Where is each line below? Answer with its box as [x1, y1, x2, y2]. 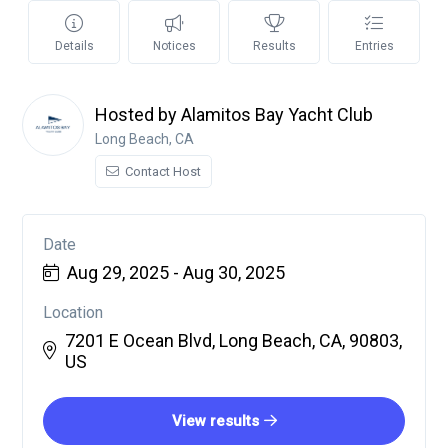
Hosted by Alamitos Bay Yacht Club [95, 104, 373, 125]
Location [43, 303, 103, 322]
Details [54, 39, 94, 53]
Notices [152, 39, 196, 53]
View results [171, 412, 259, 430]
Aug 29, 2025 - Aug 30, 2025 [67, 262, 285, 283]
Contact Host [122, 164, 201, 179]
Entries [354, 39, 394, 53]
